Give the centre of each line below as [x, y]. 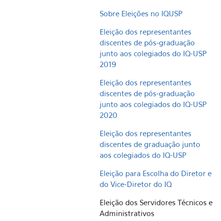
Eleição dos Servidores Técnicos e [156, 202]
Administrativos [127, 213]
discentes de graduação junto [150, 144]
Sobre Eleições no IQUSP [141, 13]
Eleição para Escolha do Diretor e [156, 173]
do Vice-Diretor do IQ [136, 184]
